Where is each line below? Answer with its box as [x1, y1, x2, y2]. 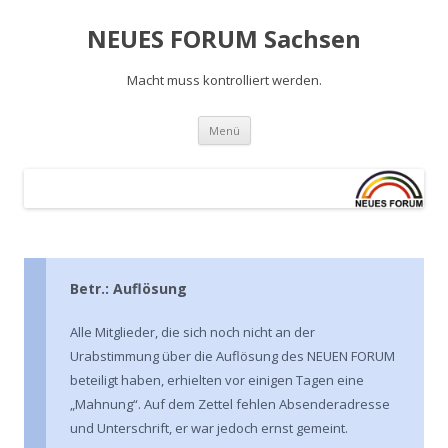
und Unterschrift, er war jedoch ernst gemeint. [70, 418, 348, 437]
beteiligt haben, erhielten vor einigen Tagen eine [70, 370, 364, 389]
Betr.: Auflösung [70, 278, 187, 298]
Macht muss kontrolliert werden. [126, 71, 322, 89]
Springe [250, 113, 299, 132]
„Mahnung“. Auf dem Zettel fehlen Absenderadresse [70, 394, 390, 413]
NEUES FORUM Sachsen [87, 22, 361, 55]
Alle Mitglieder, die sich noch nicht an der [70, 322, 315, 341]
